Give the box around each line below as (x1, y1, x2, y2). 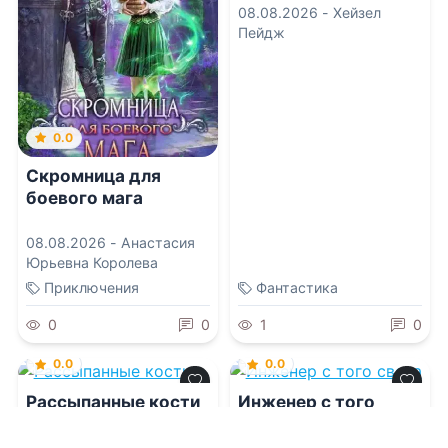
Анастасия (120, 234, 195, 252)
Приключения (43, 279, 139, 297)
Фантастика (255, 279, 338, 297)
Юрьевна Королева (25, 254, 158, 272)
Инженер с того (237, 391, 375, 413)
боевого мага (25, 186, 143, 208)
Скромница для (25, 164, 161, 186)
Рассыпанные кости (25, 391, 200, 413)
